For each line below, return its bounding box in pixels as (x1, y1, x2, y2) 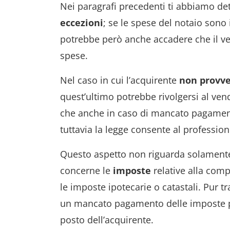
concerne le (60, 164, 113, 177)
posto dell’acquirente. (60, 214, 154, 226)
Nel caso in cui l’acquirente (60, 74, 179, 86)
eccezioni (60, 16, 103, 29)
